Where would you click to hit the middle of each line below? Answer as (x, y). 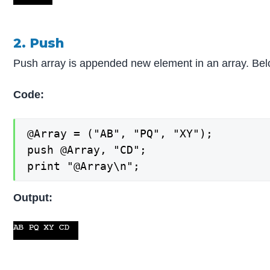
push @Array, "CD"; (87, 149)
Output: (33, 198)
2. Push (39, 42)
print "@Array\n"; (84, 166)
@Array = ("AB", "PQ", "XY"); (120, 133)
